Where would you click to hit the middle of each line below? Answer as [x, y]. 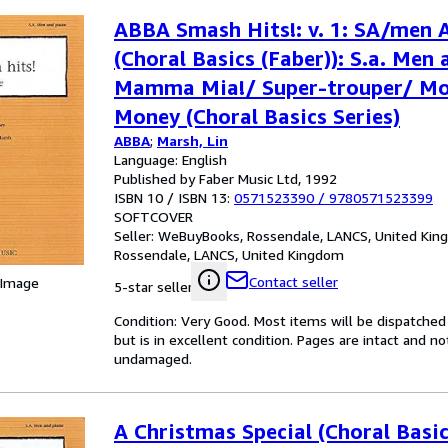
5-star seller [153, 286]
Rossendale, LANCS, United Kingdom [229, 254]
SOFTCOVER [153, 216]
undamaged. [153, 358]
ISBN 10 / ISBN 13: [174, 197]
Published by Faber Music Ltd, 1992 [225, 178]
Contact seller [293, 281]
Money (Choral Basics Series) [257, 116]
